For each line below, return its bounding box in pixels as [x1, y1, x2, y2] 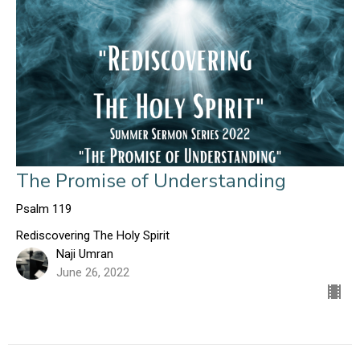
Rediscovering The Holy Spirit [16, 227, 170, 243]
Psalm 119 [16, 201, 72, 216]
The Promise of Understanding [16, 167, 286, 194]
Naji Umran [56, 246, 113, 261]
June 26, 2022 [56, 264, 129, 280]
